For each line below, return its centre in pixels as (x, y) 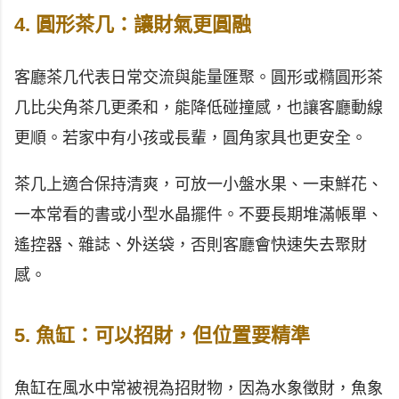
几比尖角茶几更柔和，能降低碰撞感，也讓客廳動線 (199, 108)
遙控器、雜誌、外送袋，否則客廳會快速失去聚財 (191, 245)
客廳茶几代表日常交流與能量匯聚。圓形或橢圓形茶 (199, 78)
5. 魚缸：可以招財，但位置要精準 (162, 336)
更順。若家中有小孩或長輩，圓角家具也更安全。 (191, 138)
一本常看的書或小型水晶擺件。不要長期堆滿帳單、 (199, 215)
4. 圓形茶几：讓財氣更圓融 (133, 25)
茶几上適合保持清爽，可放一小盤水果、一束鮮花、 (199, 185)
